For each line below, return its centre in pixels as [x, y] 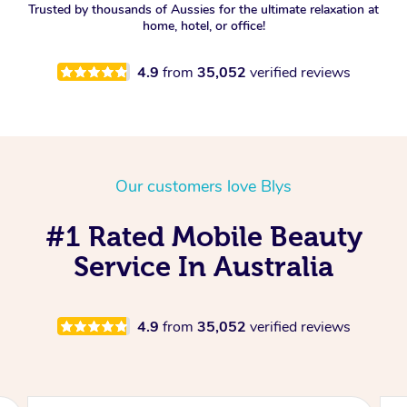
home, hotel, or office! [203, 25]
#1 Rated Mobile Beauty [203, 236]
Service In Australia [203, 266]
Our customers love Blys [203, 186]
